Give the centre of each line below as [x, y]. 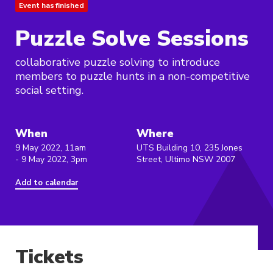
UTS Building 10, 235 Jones [190, 148]
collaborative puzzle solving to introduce [118, 62]
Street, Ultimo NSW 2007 [186, 160]
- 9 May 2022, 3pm [51, 160]
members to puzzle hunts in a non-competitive [133, 76]
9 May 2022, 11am [51, 148]
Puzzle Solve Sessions [132, 39]
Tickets [49, 257]
